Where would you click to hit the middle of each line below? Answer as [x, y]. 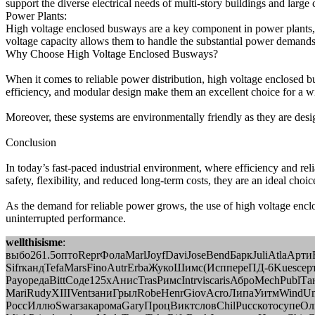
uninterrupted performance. [66, 218]
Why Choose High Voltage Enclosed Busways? [112, 54]
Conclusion [31, 142]
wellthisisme [34, 242]
